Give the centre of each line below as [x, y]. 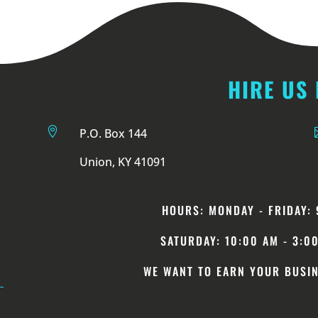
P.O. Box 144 [113, 133]
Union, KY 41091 [122, 161]
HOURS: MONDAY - [215, 210]
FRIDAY [288, 210]
